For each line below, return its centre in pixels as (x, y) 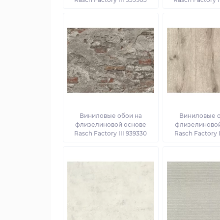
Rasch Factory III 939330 (111, 134)
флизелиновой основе (110, 125)
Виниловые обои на (110, 116)
